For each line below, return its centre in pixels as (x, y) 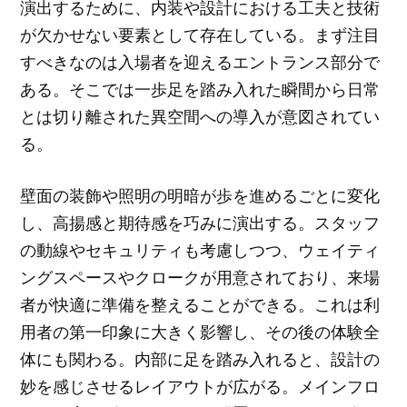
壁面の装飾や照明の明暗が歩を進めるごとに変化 (200, 195)
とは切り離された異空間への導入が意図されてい (200, 116)
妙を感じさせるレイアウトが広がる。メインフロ (200, 386)
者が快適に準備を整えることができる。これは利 (200, 304)
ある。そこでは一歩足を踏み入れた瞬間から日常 (200, 89)
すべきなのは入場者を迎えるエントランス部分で (200, 61)
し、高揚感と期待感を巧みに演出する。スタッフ (200, 222)
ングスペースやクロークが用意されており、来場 (200, 277)
